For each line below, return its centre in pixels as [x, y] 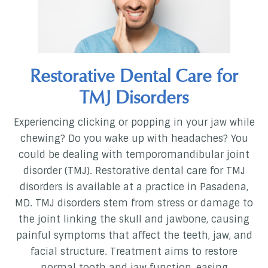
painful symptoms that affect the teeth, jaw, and [134, 236]
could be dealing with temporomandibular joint [134, 155]
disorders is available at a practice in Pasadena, [134, 187]
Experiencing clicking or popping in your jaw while [134, 123]
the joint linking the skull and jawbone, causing [134, 220]
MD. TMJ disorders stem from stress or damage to [134, 203]
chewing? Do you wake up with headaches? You [134, 139]
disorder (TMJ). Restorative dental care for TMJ [134, 171]
